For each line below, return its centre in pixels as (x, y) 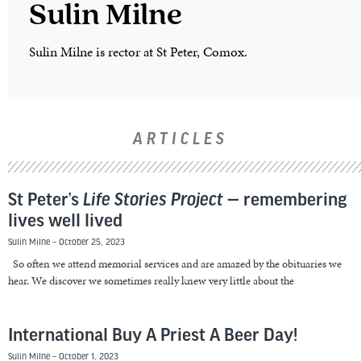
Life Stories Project (153, 200)
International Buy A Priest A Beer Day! (153, 336)
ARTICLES (180, 139)
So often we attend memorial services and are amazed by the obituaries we (175, 263)
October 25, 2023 (91, 241)
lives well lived (65, 221)
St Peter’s (46, 200)
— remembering (285, 200)
